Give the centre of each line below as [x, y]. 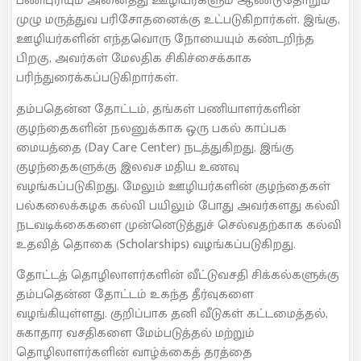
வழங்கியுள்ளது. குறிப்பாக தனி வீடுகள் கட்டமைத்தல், [172, 314]
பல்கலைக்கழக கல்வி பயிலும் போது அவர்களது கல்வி [178, 205]
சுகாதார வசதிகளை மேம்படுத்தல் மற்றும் [135, 334]
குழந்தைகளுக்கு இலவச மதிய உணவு [128, 167]
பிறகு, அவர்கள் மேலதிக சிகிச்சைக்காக [134, 59]
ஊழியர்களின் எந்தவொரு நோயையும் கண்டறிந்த [165, 39]
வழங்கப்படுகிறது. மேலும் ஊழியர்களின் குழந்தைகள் [173, 186]
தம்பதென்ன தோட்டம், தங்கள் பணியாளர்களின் [158, 109]
